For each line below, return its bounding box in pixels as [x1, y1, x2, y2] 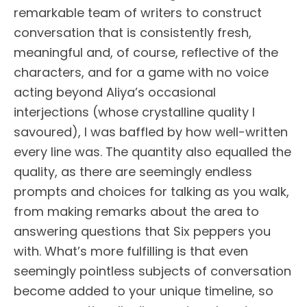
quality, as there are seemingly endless [14, 162, 252, 180]
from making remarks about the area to [14, 202, 259, 220]
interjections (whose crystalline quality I [14, 103, 255, 121]
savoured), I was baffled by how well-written [14, 123, 288, 140]
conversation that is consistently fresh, [14, 23, 251, 41]
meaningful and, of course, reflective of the [14, 43, 278, 61]
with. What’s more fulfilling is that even [14, 242, 248, 260]
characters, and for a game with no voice [14, 63, 269, 81]
